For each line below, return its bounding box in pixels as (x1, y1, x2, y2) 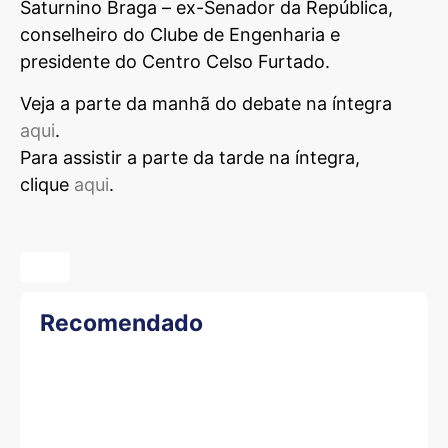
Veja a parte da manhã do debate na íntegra (20, 92, 392, 114)
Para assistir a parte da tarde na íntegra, (20, 146, 360, 168)
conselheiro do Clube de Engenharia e (20, 24, 340, 46)
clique (20, 173, 74, 195)
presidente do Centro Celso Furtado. (20, 51, 330, 73)
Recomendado (40, 308, 203, 337)
